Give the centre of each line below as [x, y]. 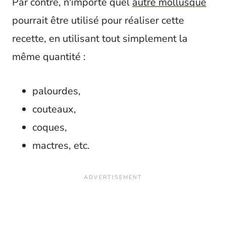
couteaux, [54, 109]
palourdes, [56, 91]
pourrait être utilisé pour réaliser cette [98, 21]
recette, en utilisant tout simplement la [100, 39]
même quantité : [49, 57]
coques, [50, 128]
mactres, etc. [61, 146]
